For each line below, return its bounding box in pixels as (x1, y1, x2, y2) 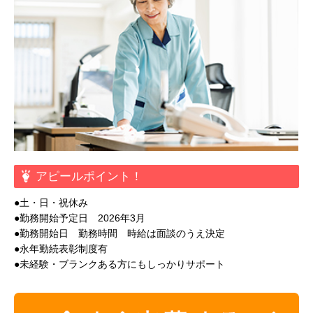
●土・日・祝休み (14, 197, 88, 208)
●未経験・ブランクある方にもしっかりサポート (14, 259, 225, 270)
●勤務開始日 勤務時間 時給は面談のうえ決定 (14, 228, 225, 239)
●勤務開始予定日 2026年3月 (14, 212, 145, 224)
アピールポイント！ (36, 170, 143, 183)
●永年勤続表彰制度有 (14, 243, 108, 254)
